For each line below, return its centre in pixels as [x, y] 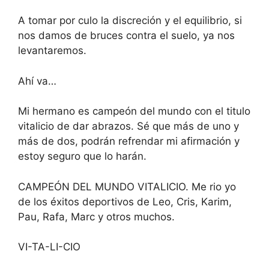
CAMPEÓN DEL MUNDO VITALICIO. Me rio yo [127, 186]
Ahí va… [37, 81]
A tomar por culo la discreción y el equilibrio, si [130, 21]
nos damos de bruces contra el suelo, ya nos [126, 36]
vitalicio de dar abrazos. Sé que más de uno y [128, 126]
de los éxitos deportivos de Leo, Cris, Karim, [125, 201]
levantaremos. [52, 51]
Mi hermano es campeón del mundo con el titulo [134, 111]
